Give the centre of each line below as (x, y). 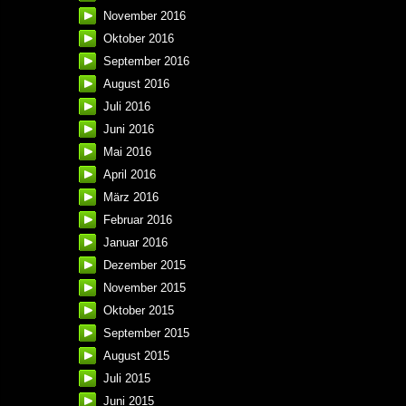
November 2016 (145, 16)
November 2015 (145, 288)
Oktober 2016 (139, 39)
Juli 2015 (127, 379)
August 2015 (136, 356)
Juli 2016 (127, 107)
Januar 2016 (135, 243)
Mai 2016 (127, 152)
